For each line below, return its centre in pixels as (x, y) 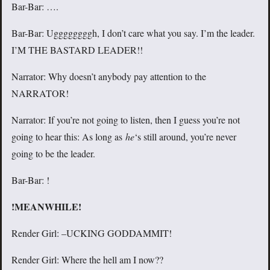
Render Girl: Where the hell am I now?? (87, 260)
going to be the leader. (53, 154)
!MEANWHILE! (46, 207)
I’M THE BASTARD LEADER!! (77, 50)
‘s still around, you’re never (185, 137)
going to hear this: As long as (68, 137)
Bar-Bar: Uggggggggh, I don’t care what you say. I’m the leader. (133, 33)
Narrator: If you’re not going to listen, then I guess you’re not (126, 120)
